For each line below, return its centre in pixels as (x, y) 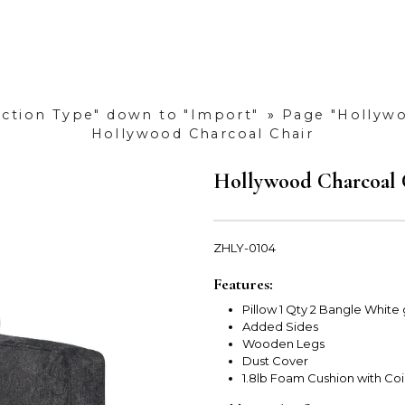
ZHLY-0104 (245, 248)
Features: (243, 284)
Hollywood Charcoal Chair (202, 134)
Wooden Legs (283, 344)
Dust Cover (275, 361)
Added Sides (280, 327)
